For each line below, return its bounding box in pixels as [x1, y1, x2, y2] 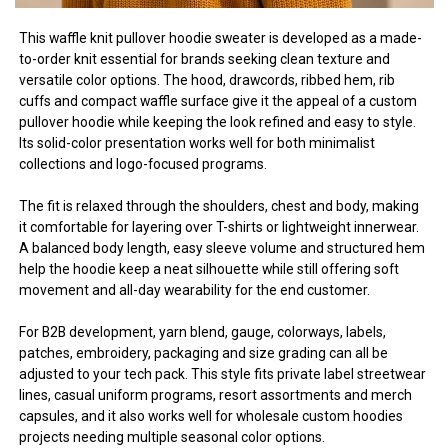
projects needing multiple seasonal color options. [19, 428, 326, 445]
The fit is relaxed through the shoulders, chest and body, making [19, 197, 420, 214]
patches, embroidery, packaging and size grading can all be [19, 344, 389, 361]
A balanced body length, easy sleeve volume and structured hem [19, 239, 426, 256]
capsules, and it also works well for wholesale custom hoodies [19, 407, 404, 424]
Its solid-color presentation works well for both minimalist [19, 134, 376, 151]
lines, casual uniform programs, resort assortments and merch [19, 386, 413, 403]
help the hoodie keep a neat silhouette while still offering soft [19, 260, 400, 277]
